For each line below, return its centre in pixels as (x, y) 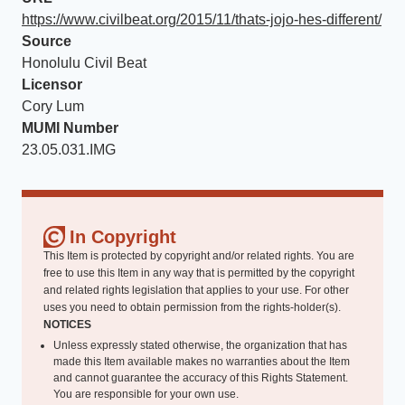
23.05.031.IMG (69, 150)
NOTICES (67, 325)
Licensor (52, 85)
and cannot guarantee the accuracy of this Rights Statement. (200, 378)
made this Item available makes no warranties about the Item (201, 362)
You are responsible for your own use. (146, 394)
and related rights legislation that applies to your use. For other (196, 290)
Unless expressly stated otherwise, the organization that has (200, 345)
